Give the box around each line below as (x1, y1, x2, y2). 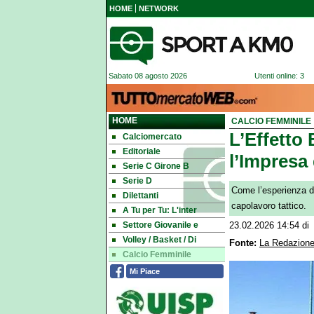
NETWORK (139, 4, 179, 13)
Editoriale (123, 146, 161, 156)
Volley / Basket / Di (123, 235, 196, 245)
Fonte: (229, 238, 257, 248)
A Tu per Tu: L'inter (123, 205, 197, 215)
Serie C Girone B (123, 161, 189, 171)
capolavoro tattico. (231, 201, 306, 211)
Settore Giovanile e (123, 220, 198, 230)
